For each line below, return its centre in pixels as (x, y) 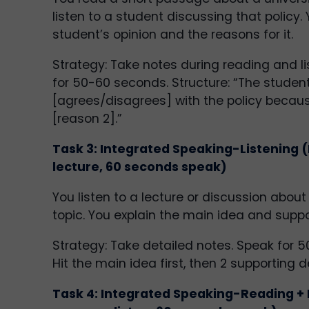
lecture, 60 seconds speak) (140, 167)
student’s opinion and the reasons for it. (173, 34)
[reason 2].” (87, 118)
